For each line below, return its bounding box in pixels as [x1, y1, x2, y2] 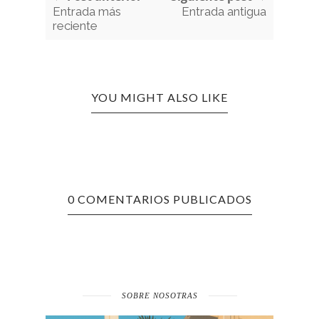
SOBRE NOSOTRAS [121, 291, 198, 300]
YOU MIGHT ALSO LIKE [91, 90, 228, 105]
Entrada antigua [182, 4, 266, 19]
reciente [53, 19, 98, 33]
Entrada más [53, 4, 121, 19]
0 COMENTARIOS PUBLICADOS [67, 192, 252, 206]
